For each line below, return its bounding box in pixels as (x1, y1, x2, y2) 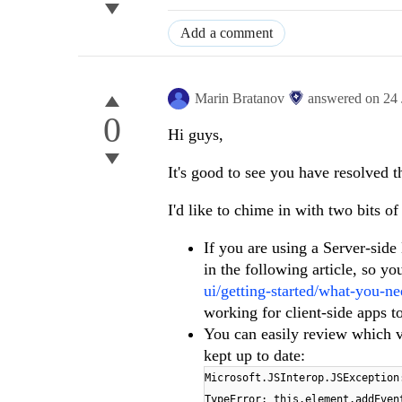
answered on (308, 91, 383, 107)
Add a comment (180, 25, 274, 41)
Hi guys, (168, 126, 223, 144)
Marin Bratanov (195, 91, 284, 107)
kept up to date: (204, 346, 305, 365)
